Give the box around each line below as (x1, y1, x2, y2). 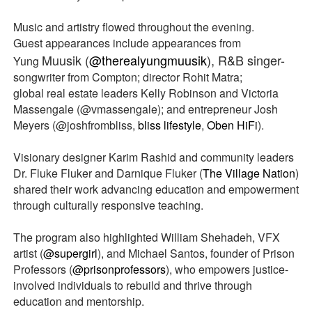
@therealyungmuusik (88, 51, 207, 69)
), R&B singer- (206, 51, 285, 69)
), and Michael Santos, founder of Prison (97, 245, 295, 261)
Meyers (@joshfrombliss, (13, 117, 138, 133)
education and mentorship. (13, 293, 144, 309)
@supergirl (42, 245, 97, 261)
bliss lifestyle (137, 117, 201, 133)
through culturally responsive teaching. (13, 197, 206, 213)
